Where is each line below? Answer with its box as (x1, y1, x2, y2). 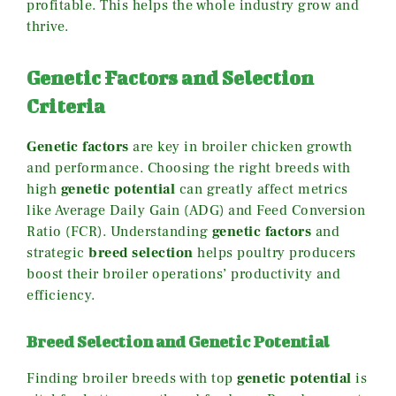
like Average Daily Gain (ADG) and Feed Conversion (27, 202, 366, 220)
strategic (27, 244, 88, 263)
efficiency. (27, 286, 95, 305)
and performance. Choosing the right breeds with (27, 159, 351, 178)
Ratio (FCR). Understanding (27, 223, 212, 241)
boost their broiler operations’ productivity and (27, 265, 340, 284)
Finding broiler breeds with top (27, 369, 237, 388)
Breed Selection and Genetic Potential (27, 332, 330, 352)
